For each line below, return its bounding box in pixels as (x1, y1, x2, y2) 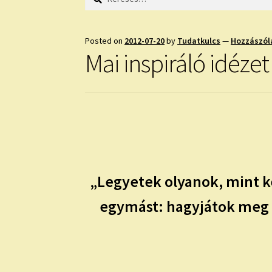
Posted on (85, 35, 125, 46)
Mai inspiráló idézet (85, 47, 270, 79)
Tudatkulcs (177, 35, 221, 46)
